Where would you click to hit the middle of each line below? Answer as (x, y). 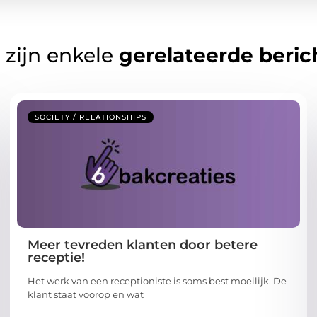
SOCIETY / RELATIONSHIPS (91, 117)
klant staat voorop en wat (86, 295)
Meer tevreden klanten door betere (143, 245)
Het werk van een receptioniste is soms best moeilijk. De (157, 281)
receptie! (56, 258)
